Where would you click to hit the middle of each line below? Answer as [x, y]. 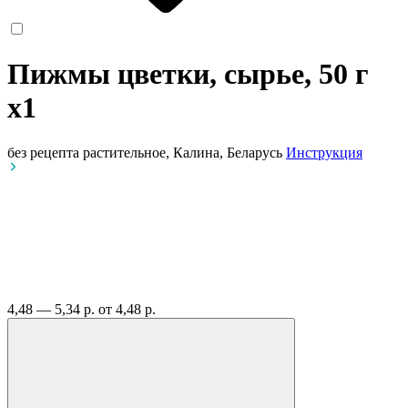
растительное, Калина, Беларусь [184, 152]
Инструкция [324, 152]
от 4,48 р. [127, 309]
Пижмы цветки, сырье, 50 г [188, 74]
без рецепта [43, 152]
